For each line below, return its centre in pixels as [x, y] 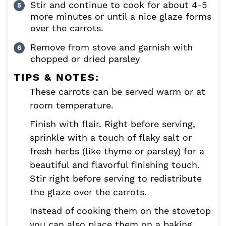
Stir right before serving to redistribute [116, 179]
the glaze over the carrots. [88, 192]
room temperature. [72, 105]
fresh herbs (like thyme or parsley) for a [117, 151]
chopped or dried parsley [85, 59]
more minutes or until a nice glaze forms [121, 17]
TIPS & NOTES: [56, 77]
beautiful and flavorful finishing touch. [115, 165]
